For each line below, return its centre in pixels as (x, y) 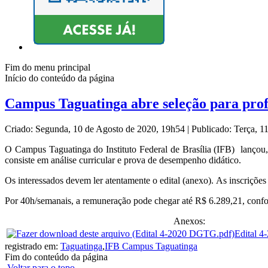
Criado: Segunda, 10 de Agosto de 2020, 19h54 (96, 129)
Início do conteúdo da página (60, 78)
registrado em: (33, 246)
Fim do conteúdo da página (56, 257)
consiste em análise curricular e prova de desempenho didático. (123, 160)
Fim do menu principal (48, 68)
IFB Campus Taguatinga (151, 246)
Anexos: (189, 221)
